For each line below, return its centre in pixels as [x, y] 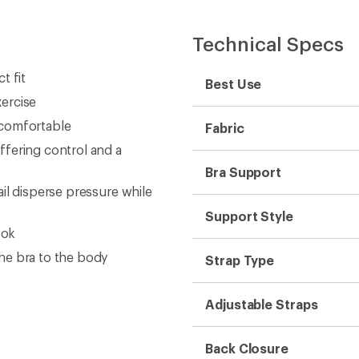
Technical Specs [268, 44]
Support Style [249, 216]
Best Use [234, 84]
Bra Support [244, 172]
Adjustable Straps [262, 304]
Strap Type [240, 260]
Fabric [225, 128]
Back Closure [247, 348]
